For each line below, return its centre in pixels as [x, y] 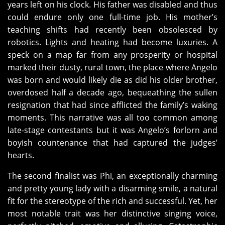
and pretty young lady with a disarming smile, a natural [113, 189]
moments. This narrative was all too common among [113, 118]
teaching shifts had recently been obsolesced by [113, 30]
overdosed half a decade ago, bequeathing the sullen [113, 93]
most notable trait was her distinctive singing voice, [113, 214]
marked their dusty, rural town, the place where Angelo [113, 68]
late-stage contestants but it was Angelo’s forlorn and [113, 130]
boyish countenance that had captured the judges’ [113, 143]
